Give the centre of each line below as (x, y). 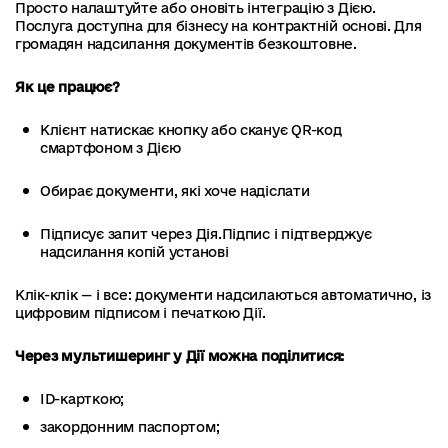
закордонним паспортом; (130, 426)
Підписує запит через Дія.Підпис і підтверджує (206, 233)
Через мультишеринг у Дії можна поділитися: (180, 355)
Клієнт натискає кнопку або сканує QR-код (191, 129)
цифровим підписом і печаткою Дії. (142, 312)
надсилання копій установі (134, 251)
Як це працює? (67, 86)
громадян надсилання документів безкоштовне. (188, 43)
